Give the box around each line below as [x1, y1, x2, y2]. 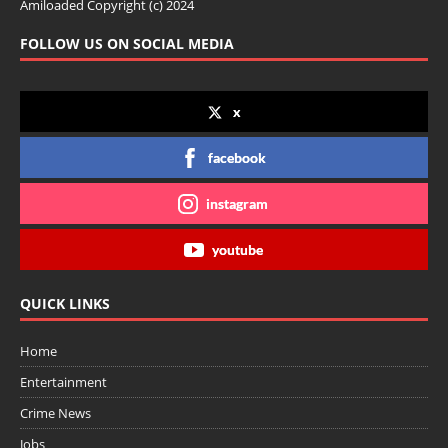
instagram [206, 195, 268, 213]
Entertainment [20, 373, 107, 392]
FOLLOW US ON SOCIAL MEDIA [20, 34, 234, 54]
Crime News [20, 404, 91, 423]
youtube [211, 241, 263, 259]
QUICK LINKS [20, 294, 110, 314]
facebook [208, 149, 266, 167]
